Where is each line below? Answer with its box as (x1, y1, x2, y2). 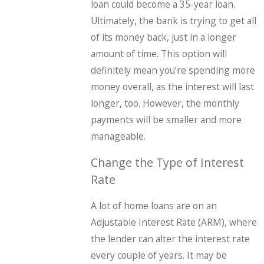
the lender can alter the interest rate (91, 232, 250, 245)
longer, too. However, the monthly (91, 97, 240, 110)
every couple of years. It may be (91, 248, 227, 262)
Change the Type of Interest (91, 154, 245, 171)
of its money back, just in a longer (91, 31, 237, 44)
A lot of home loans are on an (91, 199, 217, 212)
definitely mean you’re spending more (91, 64, 256, 77)
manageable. (91, 130, 146, 143)
